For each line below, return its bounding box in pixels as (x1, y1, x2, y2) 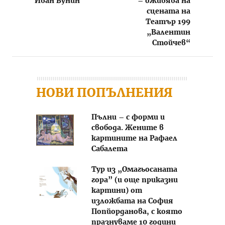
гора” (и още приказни (91, 177, 178, 184)
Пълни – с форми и (91, 114, 165, 122)
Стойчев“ (152, 40, 190, 47)
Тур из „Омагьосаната (91, 166, 177, 174)
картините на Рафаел (91, 135, 177, 143)
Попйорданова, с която (91, 208, 182, 216)
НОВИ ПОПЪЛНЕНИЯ (36, 87, 172, 100)
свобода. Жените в (91, 125, 164, 132)
